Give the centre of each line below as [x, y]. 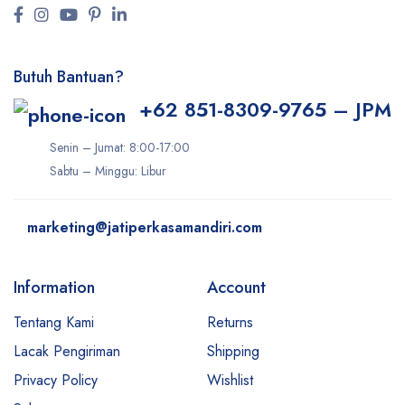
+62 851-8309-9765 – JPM [265, 109]
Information [54, 287]
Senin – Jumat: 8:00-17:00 [120, 147]
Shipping [233, 351]
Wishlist [230, 380]
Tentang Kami [54, 322]
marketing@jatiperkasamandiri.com [145, 227]
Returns [230, 322]
